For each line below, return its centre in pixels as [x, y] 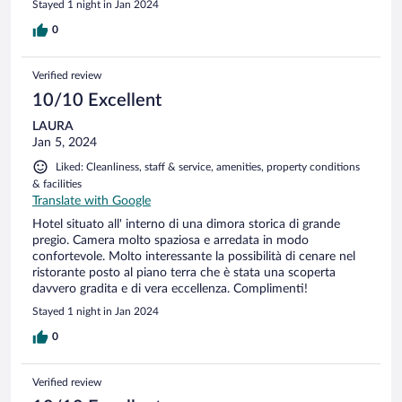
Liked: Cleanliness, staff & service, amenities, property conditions [208, 166]
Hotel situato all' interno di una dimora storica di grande [186, 224]
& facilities [57, 184]
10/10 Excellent [97, 100]
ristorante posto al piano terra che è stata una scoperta [184, 272]
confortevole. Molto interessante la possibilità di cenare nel [194, 256]
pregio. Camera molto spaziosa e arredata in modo [170, 240]
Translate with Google [92, 201]
